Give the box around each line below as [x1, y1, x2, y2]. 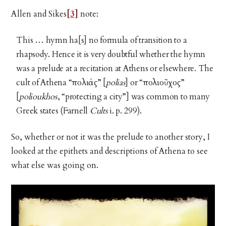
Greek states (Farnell [16, 105, 90, 117]
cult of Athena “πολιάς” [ [16, 77, 106, 88]
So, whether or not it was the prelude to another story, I [11, 131, 210, 143]
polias [106, 77, 126, 88]
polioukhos [19, 91, 58, 102]
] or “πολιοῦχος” [125, 77, 185, 88]
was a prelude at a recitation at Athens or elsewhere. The [16, 63, 213, 74]
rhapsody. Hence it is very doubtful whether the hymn [16, 48, 206, 60]
